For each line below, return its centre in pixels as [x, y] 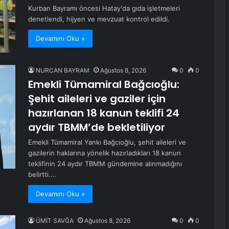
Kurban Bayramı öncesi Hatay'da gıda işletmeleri [104, 8]
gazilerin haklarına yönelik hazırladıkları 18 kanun [105, 153]
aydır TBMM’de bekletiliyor [97, 128]
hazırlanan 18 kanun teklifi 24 [104, 113]
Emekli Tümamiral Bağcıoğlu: [104, 85]
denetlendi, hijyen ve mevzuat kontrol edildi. [99, 19]
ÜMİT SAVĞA [55, 221]
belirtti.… [42, 175]
